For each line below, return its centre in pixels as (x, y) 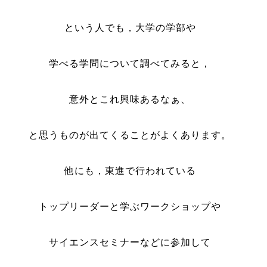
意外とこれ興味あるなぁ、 (130, 99)
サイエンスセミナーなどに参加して (130, 242)
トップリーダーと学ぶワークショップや (130, 207)
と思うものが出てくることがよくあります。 (130, 135)
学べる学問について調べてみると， (130, 63)
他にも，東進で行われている (130, 171)
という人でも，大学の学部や (130, 28)
